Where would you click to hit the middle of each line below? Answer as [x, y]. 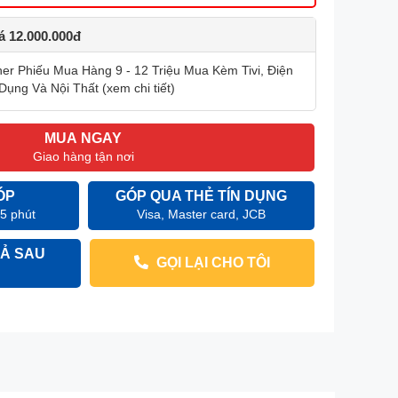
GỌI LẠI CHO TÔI [211, 263]
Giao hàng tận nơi [83, 156]
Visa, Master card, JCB [201, 214]
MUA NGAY [83, 138]
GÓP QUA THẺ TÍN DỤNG [201, 196]
